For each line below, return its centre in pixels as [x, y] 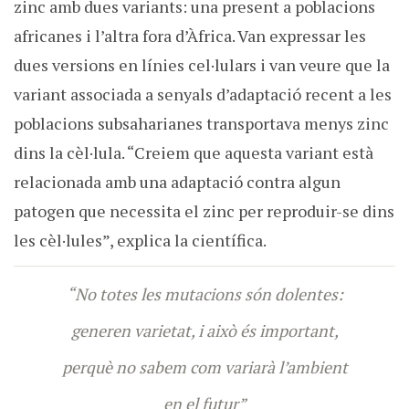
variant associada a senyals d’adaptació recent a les [203, 94]
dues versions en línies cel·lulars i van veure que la [202, 65]
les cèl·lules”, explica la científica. [140, 241]
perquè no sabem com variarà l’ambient [204, 367]
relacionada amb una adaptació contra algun [177, 182]
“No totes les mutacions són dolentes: [204, 294]
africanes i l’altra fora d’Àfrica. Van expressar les [190, 36]
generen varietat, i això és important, [204, 331]
